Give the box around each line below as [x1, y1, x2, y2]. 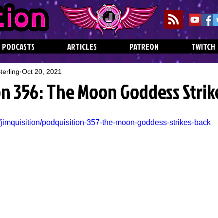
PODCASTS [2, 41, 35, 52]
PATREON [129, 41, 159, 52]
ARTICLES [67, 41, 97, 52]
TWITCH [191, 41, 215, 52]
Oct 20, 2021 [22, 67, 62, 75]
